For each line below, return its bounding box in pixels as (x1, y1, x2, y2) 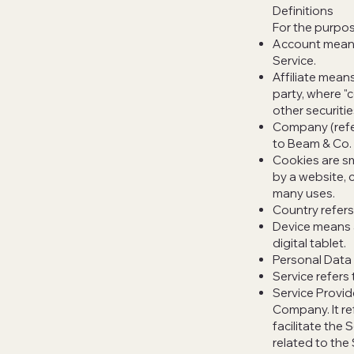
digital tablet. (272, 235, 346, 251)
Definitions (272, 3, 333, 19)
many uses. (272, 186, 335, 201)
